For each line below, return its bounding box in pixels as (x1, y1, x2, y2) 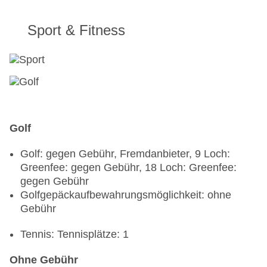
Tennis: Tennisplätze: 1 (20, 228, 129, 241)
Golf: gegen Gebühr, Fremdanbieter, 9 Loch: (20, 148, 230, 160)
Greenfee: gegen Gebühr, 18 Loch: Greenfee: (20, 162, 237, 174)
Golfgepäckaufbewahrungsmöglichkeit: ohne (20, 189, 231, 201)
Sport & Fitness (27, 22, 125, 39)
